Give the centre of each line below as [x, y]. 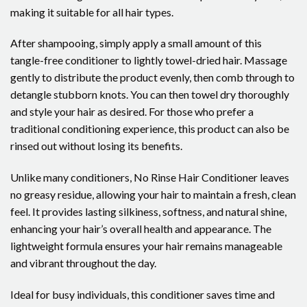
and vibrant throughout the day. [83, 263]
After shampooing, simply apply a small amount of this [136, 43]
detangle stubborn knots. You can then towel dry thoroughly [150, 95]
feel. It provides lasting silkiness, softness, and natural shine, [148, 212]
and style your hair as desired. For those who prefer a [132, 112]
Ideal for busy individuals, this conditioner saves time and [143, 295]
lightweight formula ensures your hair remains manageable [146, 246]
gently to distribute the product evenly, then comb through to [152, 77]
